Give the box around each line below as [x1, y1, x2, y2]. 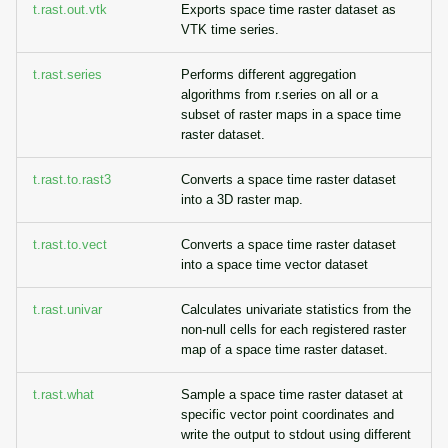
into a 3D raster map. [181, 192, 303, 207]
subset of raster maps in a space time [181, 107, 401, 122]
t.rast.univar [33, 302, 102, 317]
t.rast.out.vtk [33, 2, 107, 17]
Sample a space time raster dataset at [181, 387, 403, 402]
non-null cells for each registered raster [181, 322, 406, 337]
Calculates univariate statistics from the [181, 302, 411, 317]
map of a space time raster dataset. [181, 342, 388, 357]
